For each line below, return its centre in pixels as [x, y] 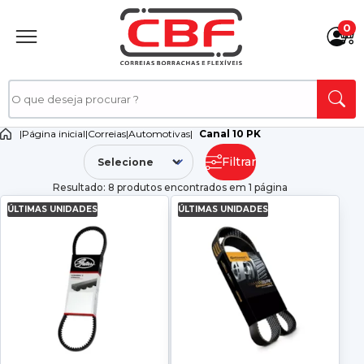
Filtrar [239, 162]
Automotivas [159, 134]
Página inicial [54, 134]
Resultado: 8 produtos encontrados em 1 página [170, 187]
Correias [107, 134]
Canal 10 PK [230, 134]
